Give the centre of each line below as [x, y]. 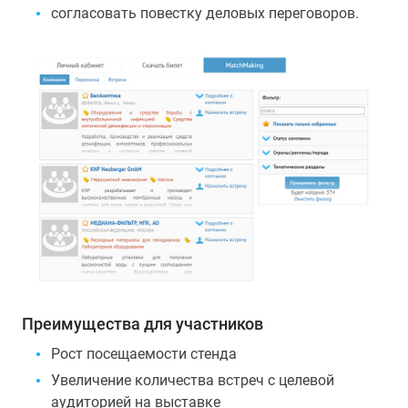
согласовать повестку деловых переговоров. [205, 13]
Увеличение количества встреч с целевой [193, 380]
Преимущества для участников [143, 323]
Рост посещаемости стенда [144, 353]
